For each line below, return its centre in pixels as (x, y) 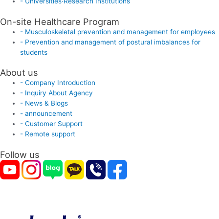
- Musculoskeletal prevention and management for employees (118, 32)
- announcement (46, 114)
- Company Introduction (58, 83)
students (34, 52)
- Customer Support (52, 124)
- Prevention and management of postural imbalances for (110, 42)
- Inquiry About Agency (57, 93)
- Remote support (48, 134)
